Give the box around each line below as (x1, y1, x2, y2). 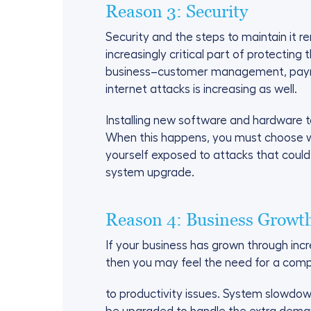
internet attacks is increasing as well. (106, 83, 297, 95)
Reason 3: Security (106, 1, 248, 21)
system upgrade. (106, 167, 194, 178)
